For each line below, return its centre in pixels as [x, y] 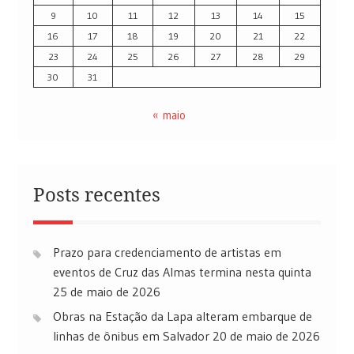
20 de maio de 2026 [266, 335]
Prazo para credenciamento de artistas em [167, 252]
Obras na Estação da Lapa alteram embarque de [182, 316]
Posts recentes [96, 194]
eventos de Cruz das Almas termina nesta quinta [182, 271]
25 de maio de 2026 [106, 291]
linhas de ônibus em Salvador [131, 335]
